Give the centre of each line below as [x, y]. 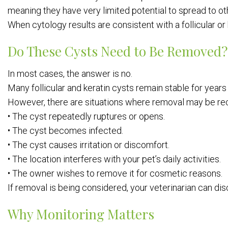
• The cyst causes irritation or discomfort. [89, 145]
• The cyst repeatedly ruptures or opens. [86, 116]
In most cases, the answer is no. [70, 74]
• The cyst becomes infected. [65, 131]
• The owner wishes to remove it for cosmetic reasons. [115, 173]
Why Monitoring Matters [81, 214]
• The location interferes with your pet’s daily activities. [114, 159]
